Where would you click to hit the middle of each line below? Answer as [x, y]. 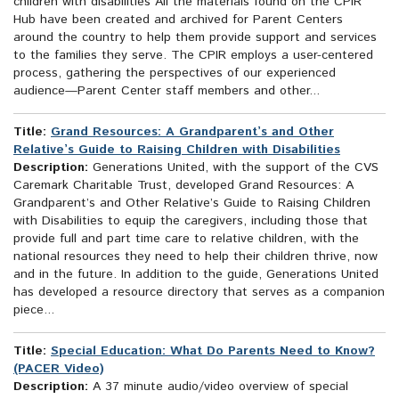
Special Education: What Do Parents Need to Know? [213, 351]
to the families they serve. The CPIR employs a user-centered [193, 56]
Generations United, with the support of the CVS [233, 168]
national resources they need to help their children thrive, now [195, 257]
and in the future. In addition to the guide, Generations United [196, 275]
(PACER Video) [59, 369]
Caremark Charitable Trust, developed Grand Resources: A [183, 186]
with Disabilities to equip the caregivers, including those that [191, 221]
